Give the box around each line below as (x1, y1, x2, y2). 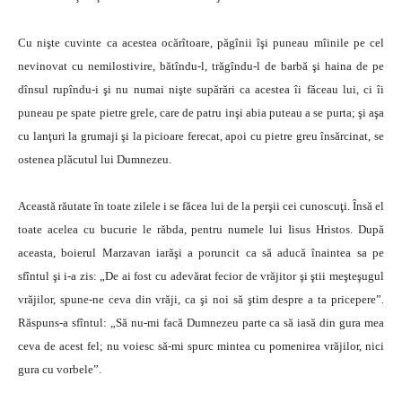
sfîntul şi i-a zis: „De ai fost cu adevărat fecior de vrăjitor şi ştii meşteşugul (18, 269, 384, 283)
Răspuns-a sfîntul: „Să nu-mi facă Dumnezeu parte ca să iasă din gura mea (18, 316, 384, 329)
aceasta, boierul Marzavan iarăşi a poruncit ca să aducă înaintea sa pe (18, 246, 384, 259)
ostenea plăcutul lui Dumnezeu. (18, 153, 171, 166)
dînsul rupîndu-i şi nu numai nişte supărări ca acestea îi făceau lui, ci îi (18, 83, 384, 96)
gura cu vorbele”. (18, 363, 101, 376)
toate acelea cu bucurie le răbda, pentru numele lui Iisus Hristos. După (18, 223, 384, 236)
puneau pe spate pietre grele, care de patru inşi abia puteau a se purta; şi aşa (18, 106, 384, 119)
